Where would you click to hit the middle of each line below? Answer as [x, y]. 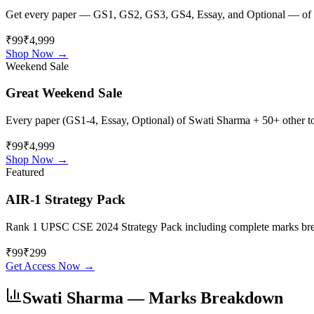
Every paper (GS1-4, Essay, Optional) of [97, 121]
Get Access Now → [50, 266]
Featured [25, 172]
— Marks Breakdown [203, 298]
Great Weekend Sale [64, 93]
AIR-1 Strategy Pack [66, 199]
